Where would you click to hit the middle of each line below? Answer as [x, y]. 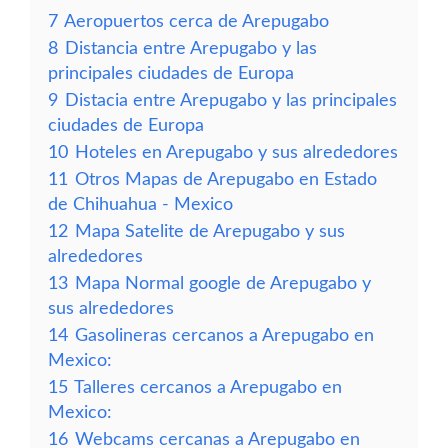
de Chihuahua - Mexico [140, 204]
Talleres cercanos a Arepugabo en [208, 387]
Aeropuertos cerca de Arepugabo [196, 21]
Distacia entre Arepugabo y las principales [231, 100]
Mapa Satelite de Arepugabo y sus [210, 231]
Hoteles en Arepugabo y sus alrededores [236, 152]
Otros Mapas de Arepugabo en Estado [226, 179]
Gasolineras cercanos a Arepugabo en [224, 335]
